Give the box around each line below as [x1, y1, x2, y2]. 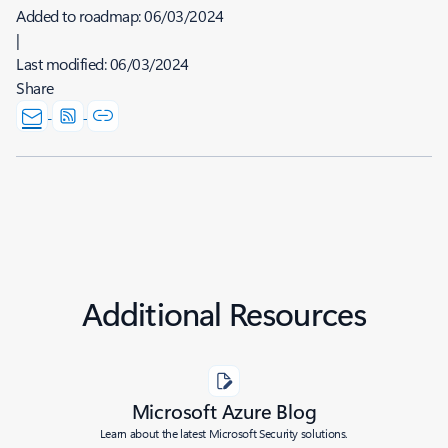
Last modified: [16, 53, 110, 74]
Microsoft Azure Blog [131, 397, 317, 424]
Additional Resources [81, 291, 367, 334]
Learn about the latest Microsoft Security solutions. [99, 425, 349, 441]
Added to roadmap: [16, 5, 145, 26]
